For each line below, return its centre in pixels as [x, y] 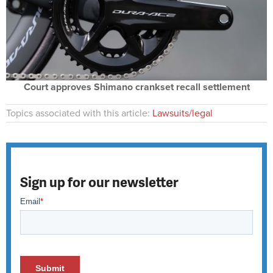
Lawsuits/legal [183, 113]
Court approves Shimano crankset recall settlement [136, 87]
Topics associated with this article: [79, 113]
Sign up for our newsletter [99, 182]
